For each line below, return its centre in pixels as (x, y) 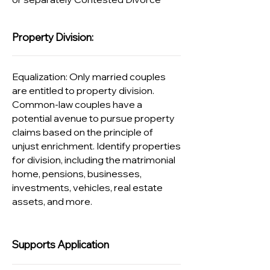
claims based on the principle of (83, 132)
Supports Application (61, 244)
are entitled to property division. (83, 90)
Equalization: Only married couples (89, 77)
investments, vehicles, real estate (87, 187)
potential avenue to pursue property (93, 118)
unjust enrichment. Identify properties (96, 146)
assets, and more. (52, 201)
